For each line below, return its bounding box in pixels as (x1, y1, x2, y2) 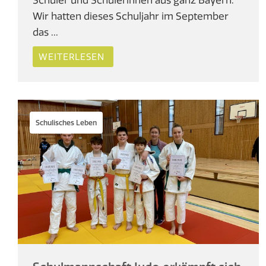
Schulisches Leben (36, 118, 97, 127)
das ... (33, 25, 58, 38)
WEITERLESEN (39, 50, 104, 62)
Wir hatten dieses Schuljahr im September (33, 9, 229, 22)
